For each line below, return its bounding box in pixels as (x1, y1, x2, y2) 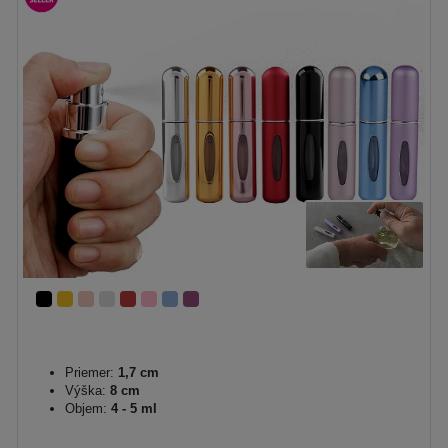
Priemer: (65, 365, 114, 380)
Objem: (65, 401, 107, 416)
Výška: (65, 383, 106, 398)
